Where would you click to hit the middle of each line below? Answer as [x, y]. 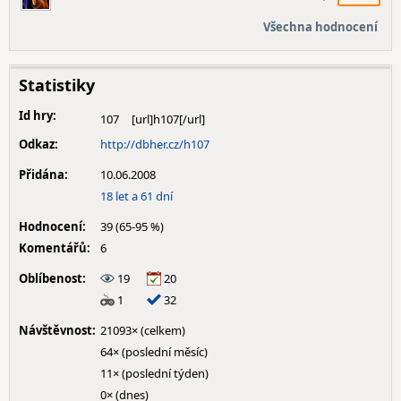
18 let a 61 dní [137, 196]
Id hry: [38, 115]
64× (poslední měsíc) [154, 352]
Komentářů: [55, 248]
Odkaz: [38, 144]
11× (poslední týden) [154, 373]
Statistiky [57, 85]
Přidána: [43, 175]
